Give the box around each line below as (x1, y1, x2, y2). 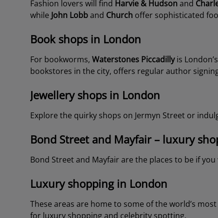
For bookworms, (30, 54, 92, 65)
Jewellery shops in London (30, 88, 160, 102)
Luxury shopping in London (30, 176, 167, 191)
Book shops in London (30, 32, 141, 46)
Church (106, 10, 135, 20)
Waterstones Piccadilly (91, 54, 175, 65)
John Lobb (51, 10, 88, 20)
